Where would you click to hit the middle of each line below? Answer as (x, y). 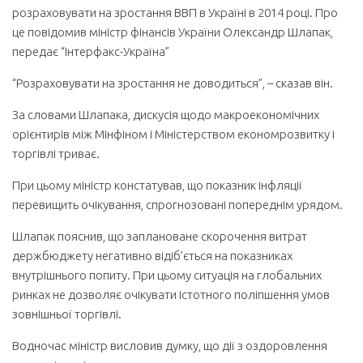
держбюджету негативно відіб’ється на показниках (152, 256)
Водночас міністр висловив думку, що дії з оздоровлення (170, 346)
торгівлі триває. (56, 154)
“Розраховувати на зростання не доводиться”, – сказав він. (173, 83)
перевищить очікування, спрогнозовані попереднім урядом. (177, 205)
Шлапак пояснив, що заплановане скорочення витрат (160, 236)
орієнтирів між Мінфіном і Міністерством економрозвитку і (173, 134)
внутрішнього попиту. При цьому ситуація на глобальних (167, 275)
